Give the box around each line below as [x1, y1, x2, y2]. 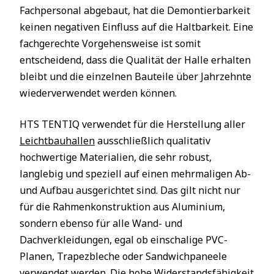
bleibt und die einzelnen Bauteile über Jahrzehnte [20, 70, 251, 83]
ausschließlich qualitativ [95, 134, 210, 147]
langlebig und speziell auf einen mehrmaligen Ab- [20, 167, 251, 180]
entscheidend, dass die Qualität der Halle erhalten [20, 53, 251, 67]
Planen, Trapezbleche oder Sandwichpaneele [20, 250, 227, 263]
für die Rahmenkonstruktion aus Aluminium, [20, 200, 225, 213]
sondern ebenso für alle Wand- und [20, 217, 182, 230]
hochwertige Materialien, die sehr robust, [20, 150, 212, 164]
